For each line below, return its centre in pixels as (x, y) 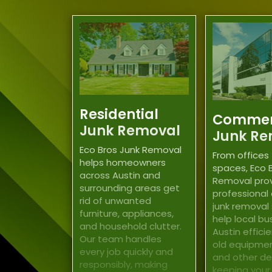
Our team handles (121, 239)
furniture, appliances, (127, 214)
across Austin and (120, 175)
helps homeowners (123, 163)
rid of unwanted (116, 201)
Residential (119, 114)
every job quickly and (127, 252)
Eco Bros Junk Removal (131, 150)
